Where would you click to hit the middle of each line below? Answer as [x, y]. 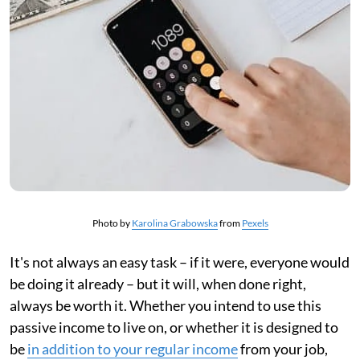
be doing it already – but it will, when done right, [158, 284]
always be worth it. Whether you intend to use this [166, 305]
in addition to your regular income [133, 349]
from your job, [283, 349]
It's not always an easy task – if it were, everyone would [180, 262]
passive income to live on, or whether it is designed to [174, 327]
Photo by [112, 223]
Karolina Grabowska [174, 223]
